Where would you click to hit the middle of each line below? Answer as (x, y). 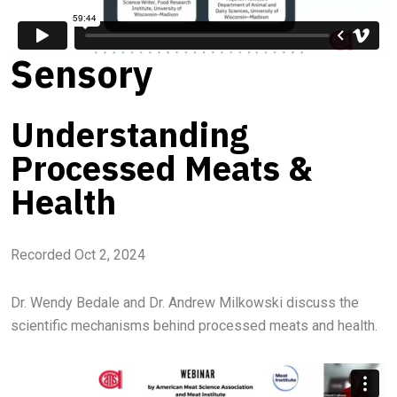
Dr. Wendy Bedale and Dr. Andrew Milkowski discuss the (185, 303)
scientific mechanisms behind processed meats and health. (194, 326)
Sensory (82, 74)
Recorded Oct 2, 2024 (78, 255)
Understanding (130, 134)
